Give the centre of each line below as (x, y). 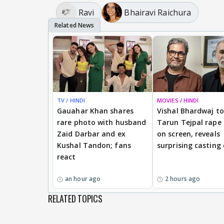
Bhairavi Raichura (158, 12)
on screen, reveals (188, 133)
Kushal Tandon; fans (94, 145)
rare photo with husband (102, 122)
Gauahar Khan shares (95, 110)
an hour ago (83, 178)
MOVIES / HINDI (178, 100)
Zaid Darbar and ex (91, 133)
